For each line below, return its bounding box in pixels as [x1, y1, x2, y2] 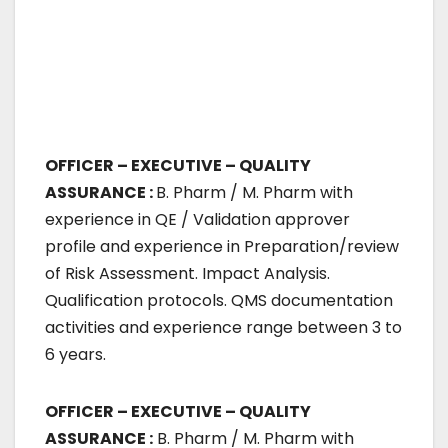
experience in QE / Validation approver [45, 207, 350, 231]
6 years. [45, 342, 106, 366]
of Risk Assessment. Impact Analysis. [45, 261, 330, 285]
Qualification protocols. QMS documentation [45, 288, 393, 312]
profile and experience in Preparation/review [45, 234, 399, 258]
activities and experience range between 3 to [45, 315, 402, 339]
